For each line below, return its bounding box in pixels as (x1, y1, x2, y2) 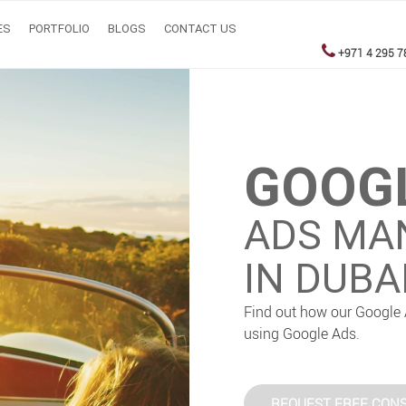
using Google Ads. (244, 324, 361, 344)
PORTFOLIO (29, 21, 90, 35)
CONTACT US (164, 21, 237, 35)
